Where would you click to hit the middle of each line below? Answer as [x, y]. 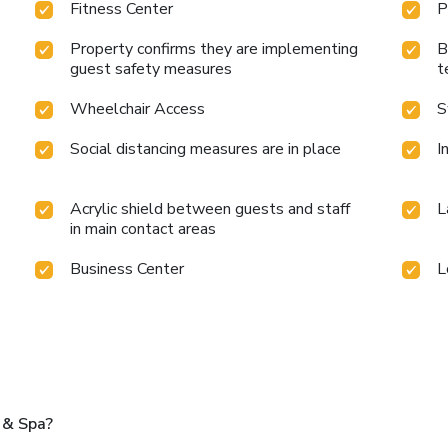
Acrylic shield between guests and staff [210, 209]
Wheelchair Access [138, 109]
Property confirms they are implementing [214, 49]
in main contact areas [143, 229]
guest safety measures [151, 69]
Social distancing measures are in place [206, 149]
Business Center [127, 269]
